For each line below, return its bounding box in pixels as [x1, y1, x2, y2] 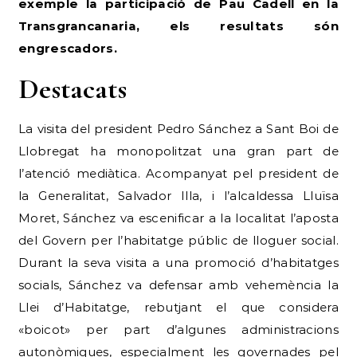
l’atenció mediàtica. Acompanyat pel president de [18, 166, 339, 181]
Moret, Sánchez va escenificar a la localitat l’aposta [18, 210, 339, 226]
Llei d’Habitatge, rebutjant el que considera [18, 300, 339, 315]
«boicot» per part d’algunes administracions [18, 322, 339, 337]
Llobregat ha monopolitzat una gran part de [18, 143, 339, 159]
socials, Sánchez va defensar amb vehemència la [18, 277, 339, 292]
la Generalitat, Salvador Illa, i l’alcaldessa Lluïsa [18, 188, 339, 203]
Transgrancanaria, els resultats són [18, 18, 339, 33]
